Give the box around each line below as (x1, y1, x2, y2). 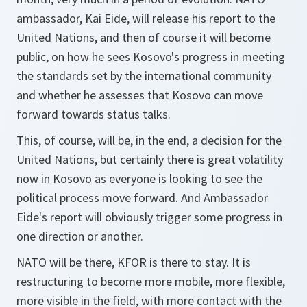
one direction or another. (16, 228, 143, 244)
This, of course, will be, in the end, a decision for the (16, 132, 282, 148)
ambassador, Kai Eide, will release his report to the (16, 10, 275, 26)
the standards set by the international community (16, 68, 271, 84)
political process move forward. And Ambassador (16, 190, 268, 206)
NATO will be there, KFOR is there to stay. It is (16, 254, 251, 270)
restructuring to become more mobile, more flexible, (16, 273, 285, 289)
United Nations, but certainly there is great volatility (16, 151, 283, 167)
